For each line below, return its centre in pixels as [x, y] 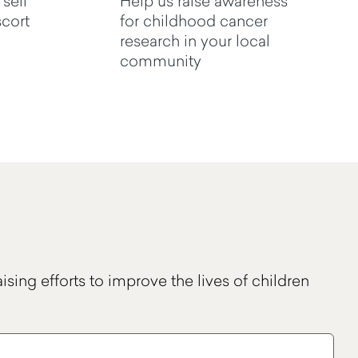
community [162, 60]
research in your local [195, 40]
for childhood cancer [193, 20]
